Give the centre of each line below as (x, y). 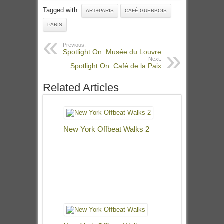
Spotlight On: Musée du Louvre (112, 52)
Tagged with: (62, 10)
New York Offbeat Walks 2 (106, 129)
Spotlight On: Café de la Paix (116, 66)
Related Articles (81, 88)
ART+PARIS (100, 11)
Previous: (74, 45)
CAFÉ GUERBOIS (146, 11)
